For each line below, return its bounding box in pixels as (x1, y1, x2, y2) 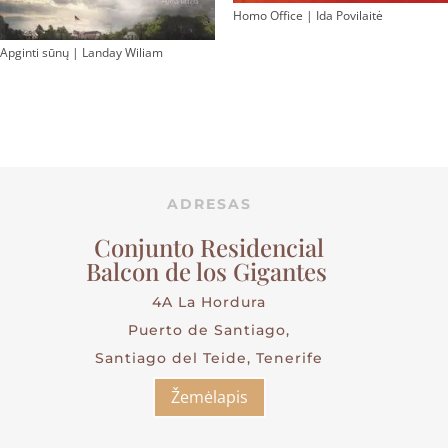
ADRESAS (166, 195, 252, 214)
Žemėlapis (170, 386, 248, 409)
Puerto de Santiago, (128, 321, 290, 340)
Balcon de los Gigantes (85, 255, 333, 288)
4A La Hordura (152, 293, 266, 312)
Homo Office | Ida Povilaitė (232, 6, 383, 24)
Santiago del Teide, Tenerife (95, 349, 323, 368)
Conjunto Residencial (94, 231, 324, 264)
